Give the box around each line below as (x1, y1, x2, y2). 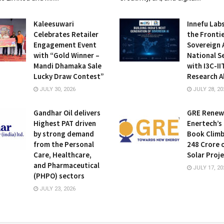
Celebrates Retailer (33, 29, 98, 39)
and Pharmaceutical (33, 160, 99, 170)
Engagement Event (33, 39, 96, 49)
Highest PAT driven (33, 118, 96, 128)
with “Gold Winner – (33, 50, 99, 60)
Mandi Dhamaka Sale (33, 60, 101, 70)
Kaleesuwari (33, 18, 74, 28)
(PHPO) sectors (33, 170, 84, 180)
